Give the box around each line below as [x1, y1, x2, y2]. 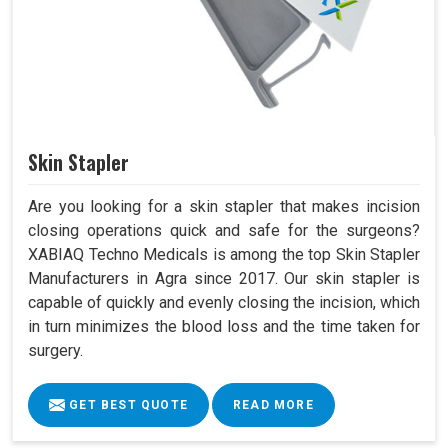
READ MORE [233, 397, 314, 412]
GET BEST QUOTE [65, 397, 188, 412]
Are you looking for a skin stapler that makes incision [28, 196, 420, 216]
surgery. [28, 340, 83, 360]
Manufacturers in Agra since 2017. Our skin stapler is [28, 268, 420, 288]
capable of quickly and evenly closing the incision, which [28, 292, 420, 312]
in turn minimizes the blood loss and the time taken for [28, 316, 420, 336]
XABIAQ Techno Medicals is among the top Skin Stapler [28, 244, 420, 264]
